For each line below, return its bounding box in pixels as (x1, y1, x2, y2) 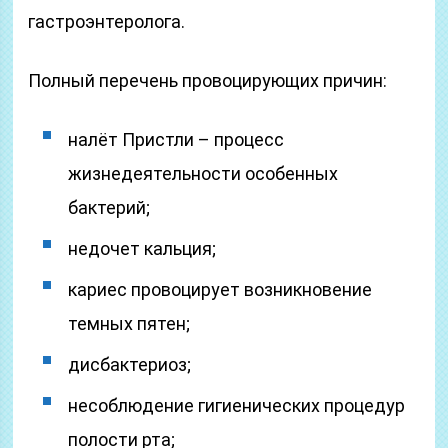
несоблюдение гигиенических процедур (68, 395, 406, 416)
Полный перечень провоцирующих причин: (28, 70, 388, 91)
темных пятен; (68, 313, 191, 334)
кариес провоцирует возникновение (68, 279, 373, 300)
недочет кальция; (68, 238, 217, 259)
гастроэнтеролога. (28, 11, 186, 32)
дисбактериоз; (68, 354, 192, 375)
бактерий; (68, 197, 151, 218)
